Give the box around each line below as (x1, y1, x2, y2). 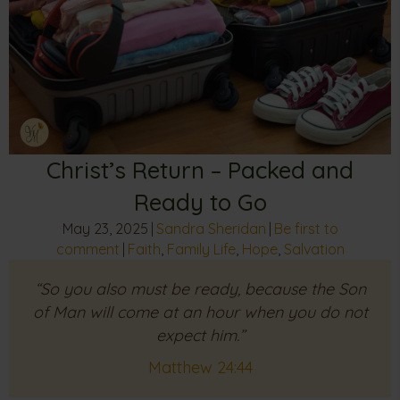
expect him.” (155, 324, 245, 346)
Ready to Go (133, 187, 267, 217)
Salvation (283, 239, 345, 258)
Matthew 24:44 (147, 356, 253, 378)
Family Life (166, 239, 236, 258)
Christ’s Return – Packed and (46, 154, 354, 185)
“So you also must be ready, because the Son (34, 278, 366, 299)
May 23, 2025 (62, 219, 148, 237)
